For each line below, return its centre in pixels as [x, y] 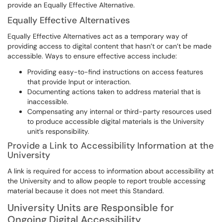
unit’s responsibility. [59, 131]
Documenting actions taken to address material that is [114, 92]
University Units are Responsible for [91, 208]
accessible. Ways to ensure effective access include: [93, 56]
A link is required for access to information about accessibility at [111, 171]
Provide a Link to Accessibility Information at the [111, 146]
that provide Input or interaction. [80, 82]
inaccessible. [49, 102]
